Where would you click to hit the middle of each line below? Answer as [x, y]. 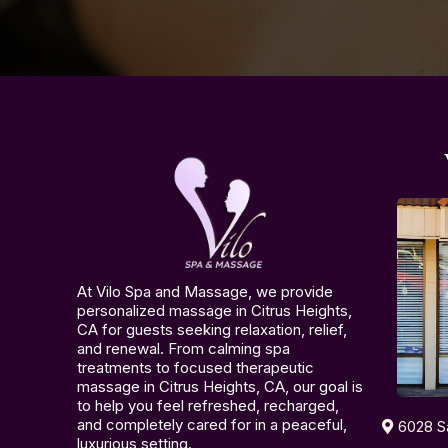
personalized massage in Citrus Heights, [215, 310]
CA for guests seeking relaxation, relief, [212, 329]
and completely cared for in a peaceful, [212, 424]
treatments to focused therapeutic [196, 367]
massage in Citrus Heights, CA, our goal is [220, 386]
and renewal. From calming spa [184, 348]
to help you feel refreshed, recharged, [208, 405]
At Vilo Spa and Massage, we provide [205, 291]
